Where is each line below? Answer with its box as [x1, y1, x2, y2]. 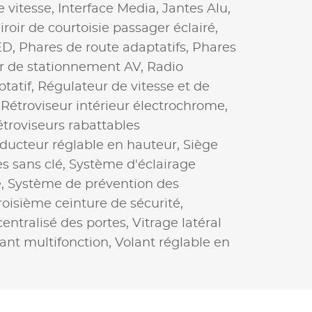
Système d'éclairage [69, 158, 196, 171]
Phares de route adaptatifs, [19, 41, 192, 54]
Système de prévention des [8, 178, 179, 191]
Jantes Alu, [162, 2, 231, 15]
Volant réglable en [115, 236, 230, 249]
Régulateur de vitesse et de [38, 80, 210, 93]
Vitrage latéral [132, 217, 221, 230]
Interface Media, [58, 2, 162, 15]
